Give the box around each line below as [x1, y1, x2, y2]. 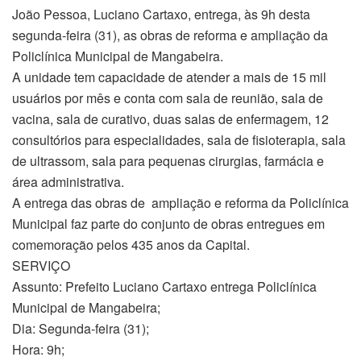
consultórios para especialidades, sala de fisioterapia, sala [12, 130, 346, 149]
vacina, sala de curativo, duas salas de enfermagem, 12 [12, 109, 329, 128]
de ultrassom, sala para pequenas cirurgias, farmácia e [12, 151, 324, 170]
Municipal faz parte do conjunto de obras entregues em [12, 214, 325, 233]
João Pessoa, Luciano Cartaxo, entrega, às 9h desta [12, 4, 310, 23]
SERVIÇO [12, 255, 70, 275]
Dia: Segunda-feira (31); [12, 318, 149, 338]
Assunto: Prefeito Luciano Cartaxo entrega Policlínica [12, 276, 317, 296]
